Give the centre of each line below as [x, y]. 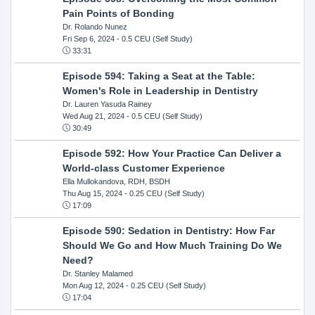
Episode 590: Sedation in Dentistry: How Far [168, 230]
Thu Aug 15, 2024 [92, 193]
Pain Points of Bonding [118, 13]
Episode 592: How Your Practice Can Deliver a [172, 153]
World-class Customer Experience [143, 168]
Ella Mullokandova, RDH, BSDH [116, 181]
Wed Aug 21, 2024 [93, 116]
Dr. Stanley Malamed [97, 273]
